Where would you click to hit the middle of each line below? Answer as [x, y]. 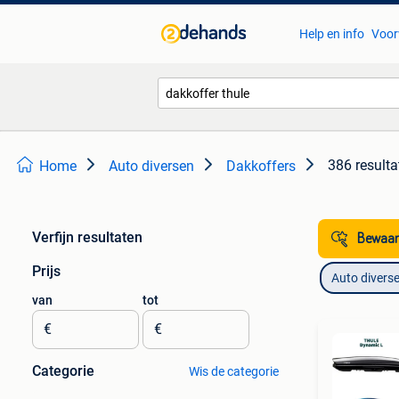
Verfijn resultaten [87, 237]
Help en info [331, 34]
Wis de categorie [233, 371]
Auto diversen [151, 166]
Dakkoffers [261, 166]
